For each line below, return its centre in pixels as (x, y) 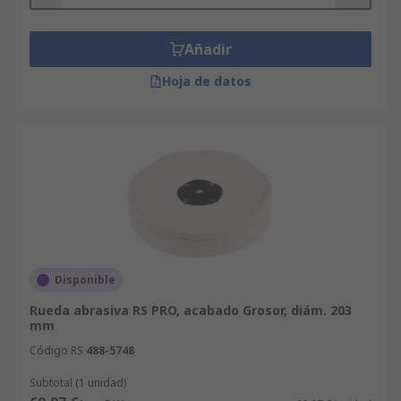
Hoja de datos (207, 81)
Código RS (56, 350)
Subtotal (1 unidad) (78, 383)
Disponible (85, 280)
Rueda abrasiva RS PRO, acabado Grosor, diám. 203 (191, 310)
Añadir (208, 49)
